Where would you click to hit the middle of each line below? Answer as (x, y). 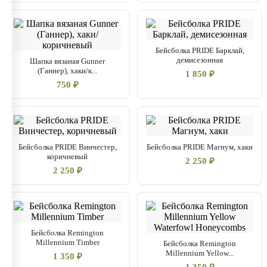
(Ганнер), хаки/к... (67, 71)
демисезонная (200, 60)
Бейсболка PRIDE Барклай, (200, 50)
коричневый (67, 156)
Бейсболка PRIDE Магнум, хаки (200, 147)
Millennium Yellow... (200, 253)
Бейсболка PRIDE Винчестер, (67, 147)
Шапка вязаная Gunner (67, 61)
